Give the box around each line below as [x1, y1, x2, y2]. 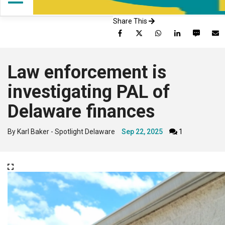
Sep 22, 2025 [122, 128, 163, 136]
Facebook [127, 27, 157, 35]
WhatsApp [165, 27, 198, 35]
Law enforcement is [8, 62, 166, 83]
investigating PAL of [8, 81, 170, 103]
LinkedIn [184, 27, 210, 35]
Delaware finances [8, 101, 155, 123]
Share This [113, 17, 149, 26]
